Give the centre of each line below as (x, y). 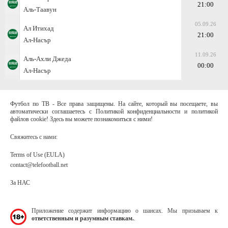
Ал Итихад (39, 28)
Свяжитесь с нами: (34, 137)
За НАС (20, 182)
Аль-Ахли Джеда (47, 59)
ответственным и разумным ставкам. (83, 218)
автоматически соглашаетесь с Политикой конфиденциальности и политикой (114, 111)
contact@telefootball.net (39, 165)
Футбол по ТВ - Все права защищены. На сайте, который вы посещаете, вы (114, 104)
